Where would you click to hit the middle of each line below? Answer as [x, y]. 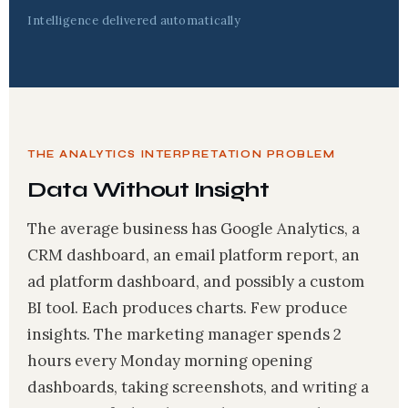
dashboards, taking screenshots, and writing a [198, 387]
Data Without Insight [148, 190]
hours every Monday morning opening [170, 361]
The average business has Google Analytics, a [194, 229]
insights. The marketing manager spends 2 [184, 334]
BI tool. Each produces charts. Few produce [188, 308]
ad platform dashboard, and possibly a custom [196, 281]
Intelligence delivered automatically [134, 20]
